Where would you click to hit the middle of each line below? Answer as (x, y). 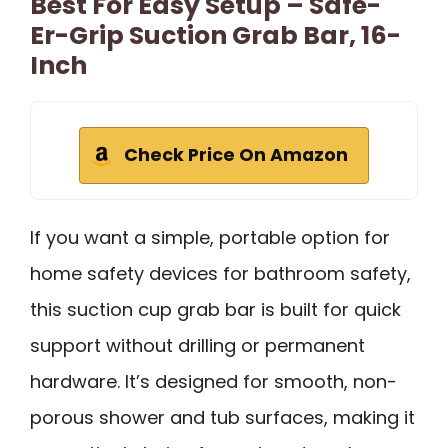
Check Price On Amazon (236, 155)
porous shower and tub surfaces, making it (222, 418)
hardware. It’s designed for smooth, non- (213, 382)
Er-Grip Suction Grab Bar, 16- (215, 36)
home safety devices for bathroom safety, (220, 274)
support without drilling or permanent (197, 346)
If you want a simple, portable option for (210, 238)
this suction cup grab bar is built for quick (215, 310)
